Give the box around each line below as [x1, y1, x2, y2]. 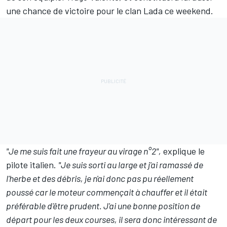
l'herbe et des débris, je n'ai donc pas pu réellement [6, 173, 194, 184]
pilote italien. [6, 159, 58, 171]
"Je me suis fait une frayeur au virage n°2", [6, 145, 161, 157]
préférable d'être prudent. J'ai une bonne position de [6, 200, 200, 212]
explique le [161, 145, 205, 157]
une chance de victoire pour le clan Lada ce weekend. [6, 5, 213, 17]
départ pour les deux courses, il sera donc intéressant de [6, 214, 217, 225]
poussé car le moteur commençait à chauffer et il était [6, 186, 207, 198]
